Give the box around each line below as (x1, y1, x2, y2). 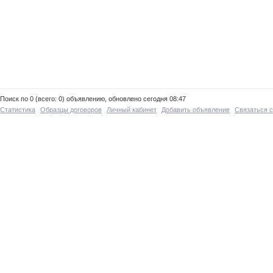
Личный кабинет (107, 106, 157, 114)
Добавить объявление (161, 106, 230, 114)
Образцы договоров (40, 106, 102, 114)
